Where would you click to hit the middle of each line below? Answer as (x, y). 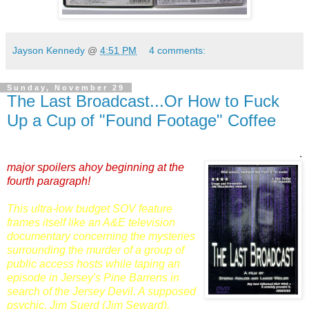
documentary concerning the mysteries (101, 237)
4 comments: (178, 51)
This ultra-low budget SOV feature (90, 209)
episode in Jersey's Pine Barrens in (93, 278)
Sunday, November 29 (66, 88)
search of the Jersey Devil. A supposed (101, 292)
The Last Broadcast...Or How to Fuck (143, 101)
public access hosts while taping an (93, 264)
